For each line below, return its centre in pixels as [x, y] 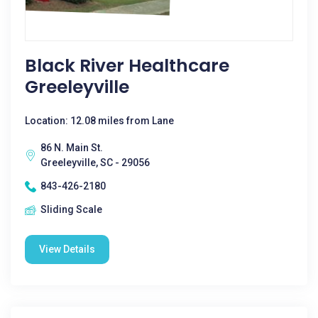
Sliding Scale [71, 209]
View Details [67, 249]
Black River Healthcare [127, 66]
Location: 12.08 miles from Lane [99, 121]
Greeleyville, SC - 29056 [95, 163]
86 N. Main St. [72, 148]
